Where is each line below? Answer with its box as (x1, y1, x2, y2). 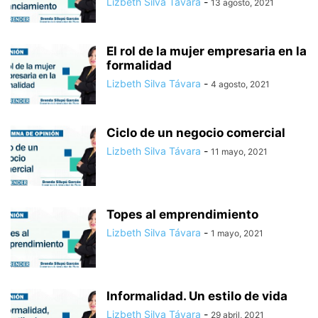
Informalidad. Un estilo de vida (106, 289, 287, 303)
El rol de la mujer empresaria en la (106, 44, 307, 58)
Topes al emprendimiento (106, 207, 258, 221)
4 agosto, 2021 (211, 79, 270, 89)
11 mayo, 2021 (211, 146, 268, 157)
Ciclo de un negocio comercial (106, 126, 285, 140)
